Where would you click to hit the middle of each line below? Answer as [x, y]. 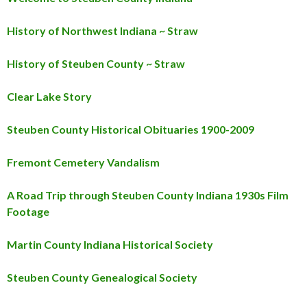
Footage [28, 212]
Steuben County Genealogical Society [102, 278]
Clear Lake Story [49, 97]
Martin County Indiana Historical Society [110, 245]
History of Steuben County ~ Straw [96, 64]
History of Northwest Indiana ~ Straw [102, 31]
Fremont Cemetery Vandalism [83, 162]
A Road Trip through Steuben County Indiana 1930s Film [148, 195]
